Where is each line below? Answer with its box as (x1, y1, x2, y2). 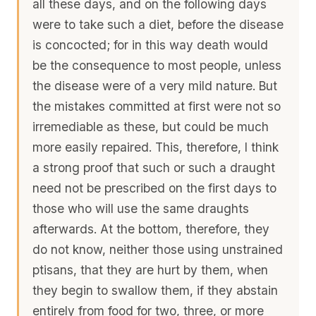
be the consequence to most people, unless (32, 57, 282, 73)
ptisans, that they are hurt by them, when (32, 262, 269, 277)
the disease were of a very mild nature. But (32, 78, 278, 93)
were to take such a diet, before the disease (32, 16, 284, 32)
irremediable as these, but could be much (32, 119, 269, 134)
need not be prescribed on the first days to (32, 180, 277, 195)
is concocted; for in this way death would (32, 37, 269, 52)
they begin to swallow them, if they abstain (32, 282, 279, 298)
